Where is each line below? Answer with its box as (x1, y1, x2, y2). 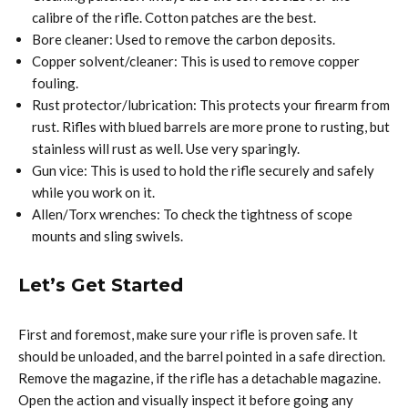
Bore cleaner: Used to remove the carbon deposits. (32, 31, 335, 48)
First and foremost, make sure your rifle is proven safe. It (18, 326, 358, 343)
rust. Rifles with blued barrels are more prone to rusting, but (32, 118, 390, 136)
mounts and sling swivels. (32, 228, 183, 245)
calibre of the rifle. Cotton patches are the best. (32, 9, 316, 26)
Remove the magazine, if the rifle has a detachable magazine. (18, 370, 381, 387)
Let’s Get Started (18, 274, 183, 297)
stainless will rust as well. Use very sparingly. (32, 140, 300, 158)
